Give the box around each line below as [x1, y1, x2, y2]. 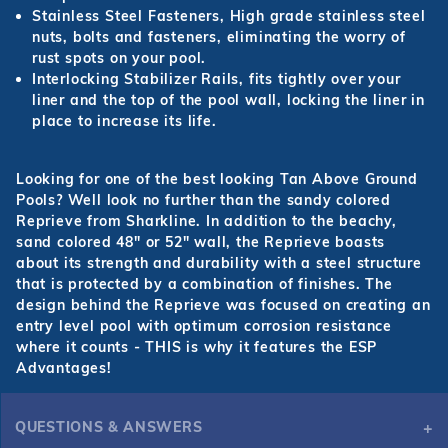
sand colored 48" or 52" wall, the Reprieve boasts [16, 233, 386, 252]
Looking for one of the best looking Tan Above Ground [16, 170, 418, 189]
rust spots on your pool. [32, 49, 207, 68]
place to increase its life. [32, 112, 217, 131]
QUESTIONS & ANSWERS [15, 418, 203, 437]
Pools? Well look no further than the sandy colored [16, 191, 391, 210]
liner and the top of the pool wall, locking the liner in [32, 91, 425, 110]
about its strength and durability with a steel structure [16, 254, 422, 273]
